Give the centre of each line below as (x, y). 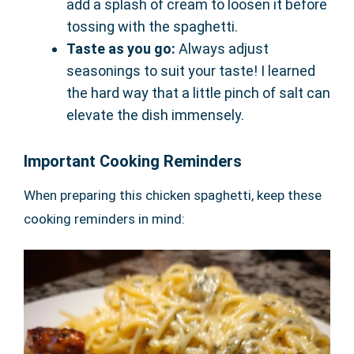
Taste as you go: (121, 49)
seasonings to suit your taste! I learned (191, 71)
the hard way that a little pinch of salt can (198, 93)
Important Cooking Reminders (133, 162)
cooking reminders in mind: (104, 219)
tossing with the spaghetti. (152, 27)
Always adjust (222, 49)
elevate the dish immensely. (155, 115)
